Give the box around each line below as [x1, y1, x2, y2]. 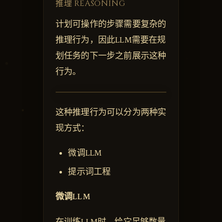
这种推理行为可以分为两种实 [55, 107, 166, 118]
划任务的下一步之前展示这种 [55, 51, 166, 62]
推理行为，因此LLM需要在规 [55, 35, 166, 46]
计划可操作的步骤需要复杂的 [55, 19, 166, 30]
